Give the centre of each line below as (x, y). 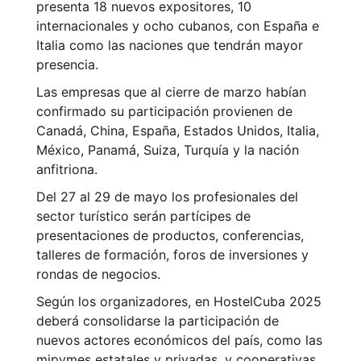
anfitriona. (67, 170)
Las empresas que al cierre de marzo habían (171, 92)
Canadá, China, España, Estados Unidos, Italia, (178, 131)
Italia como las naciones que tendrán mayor (170, 46)
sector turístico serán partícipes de (143, 216)
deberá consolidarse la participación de (158, 321)
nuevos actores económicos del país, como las (179, 340)
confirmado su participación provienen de (164, 112)
